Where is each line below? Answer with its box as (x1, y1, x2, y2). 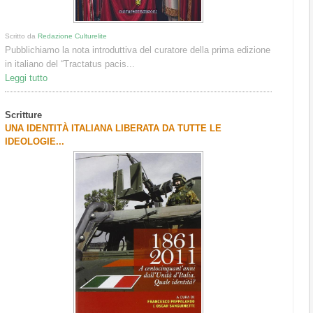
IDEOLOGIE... (5, 136, 65, 147)
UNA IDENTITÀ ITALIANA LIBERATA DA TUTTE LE (5, 122, 222, 133)
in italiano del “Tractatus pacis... (5, 58, 136, 69)
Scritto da (5, 31, 38, 40)
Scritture (5, 109, 43, 120)
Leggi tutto (5, 72, 48, 83)
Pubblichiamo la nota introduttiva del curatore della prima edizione (5, 44, 271, 55)
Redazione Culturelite (38, 31, 108, 40)
